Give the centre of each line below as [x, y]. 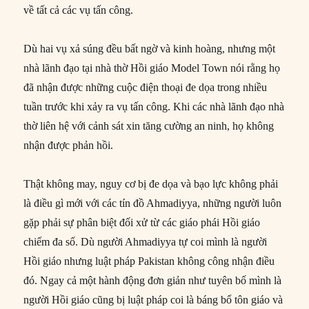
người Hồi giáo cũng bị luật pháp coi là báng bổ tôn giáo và [153, 300]
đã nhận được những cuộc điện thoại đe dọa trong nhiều [146, 88]
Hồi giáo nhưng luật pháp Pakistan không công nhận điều [149, 261]
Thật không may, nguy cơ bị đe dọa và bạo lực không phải [151, 184]
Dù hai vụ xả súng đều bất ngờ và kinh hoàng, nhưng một [150, 49]
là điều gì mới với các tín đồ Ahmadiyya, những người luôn [153, 203]
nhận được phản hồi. [69, 146]
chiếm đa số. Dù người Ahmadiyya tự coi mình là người [146, 242]
